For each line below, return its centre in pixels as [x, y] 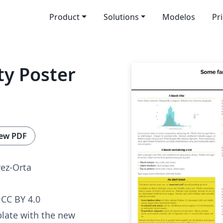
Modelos [179, 17]
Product [64, 17]
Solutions [121, 17]
